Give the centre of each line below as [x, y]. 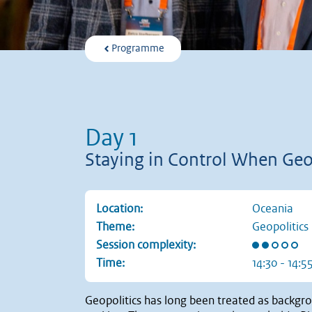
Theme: [115, 227]
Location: [119, 209]
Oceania [273, 209]
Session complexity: [146, 245]
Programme [138, 49]
